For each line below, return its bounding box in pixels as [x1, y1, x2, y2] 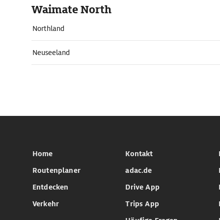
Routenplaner [32, 166, 81, 175]
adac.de [125, 166, 152, 175]
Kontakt [125, 149, 153, 158]
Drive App [125, 183, 160, 192]
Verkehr [32, 199, 59, 208]
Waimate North [31, 2, 111, 17]
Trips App [125, 199, 159, 208]
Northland [32, 24, 64, 33]
